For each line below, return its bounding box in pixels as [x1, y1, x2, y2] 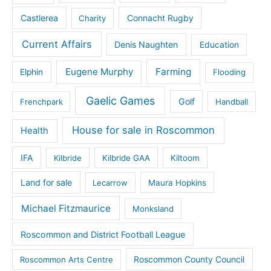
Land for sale [20, 177, 72, 188]
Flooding [212, 67, 246, 77]
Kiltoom [171, 152, 200, 163]
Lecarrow [93, 177, 128, 188]
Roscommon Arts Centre [19, 254, 113, 264]
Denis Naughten [114, 39, 178, 50]
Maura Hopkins [148, 177, 207, 188]
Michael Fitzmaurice [21, 202, 111, 214]
